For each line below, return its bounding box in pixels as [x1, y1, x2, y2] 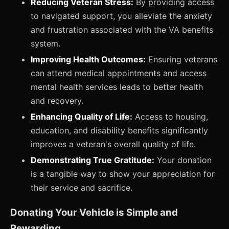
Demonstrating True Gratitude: [31, 154, 154, 165]
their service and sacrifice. [31, 182, 132, 193]
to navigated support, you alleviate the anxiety [31, 10, 212, 21]
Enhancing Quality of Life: [31, 111, 132, 122]
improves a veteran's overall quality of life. [31, 139, 196, 149]
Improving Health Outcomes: [31, 54, 146, 64]
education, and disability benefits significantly [31, 125, 208, 135]
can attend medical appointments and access [31, 67, 207, 78]
